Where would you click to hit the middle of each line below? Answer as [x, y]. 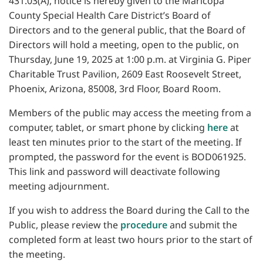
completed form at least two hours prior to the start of [131, 240]
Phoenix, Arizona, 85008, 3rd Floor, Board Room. [115, 89]
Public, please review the [65, 225]
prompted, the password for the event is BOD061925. [127, 157]
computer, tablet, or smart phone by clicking [108, 128]
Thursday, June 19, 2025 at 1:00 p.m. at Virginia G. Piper [130, 60]
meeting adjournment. [59, 186]
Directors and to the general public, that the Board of [127, 30]
